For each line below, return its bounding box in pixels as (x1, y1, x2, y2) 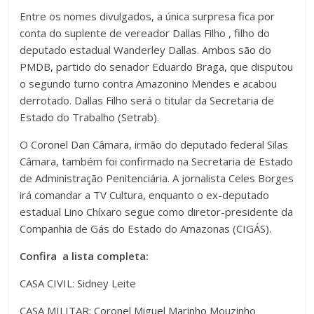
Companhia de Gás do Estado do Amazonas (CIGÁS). (20, 221, 272, 235)
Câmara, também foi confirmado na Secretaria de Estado (20, 153, 294, 168)
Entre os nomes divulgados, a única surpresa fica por (20, 8, 275, 23)
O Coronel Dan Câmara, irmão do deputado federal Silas (20, 137, 289, 151)
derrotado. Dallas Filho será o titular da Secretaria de (20, 93, 275, 107)
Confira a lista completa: (20, 248, 149, 263)
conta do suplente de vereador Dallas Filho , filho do (20, 25, 271, 40)
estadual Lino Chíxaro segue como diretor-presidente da (20, 204, 294, 219)
